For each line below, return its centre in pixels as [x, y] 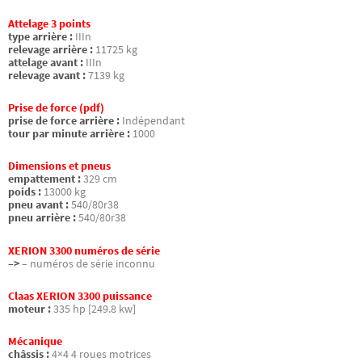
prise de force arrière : [64, 121]
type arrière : [40, 37]
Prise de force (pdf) [56, 108]
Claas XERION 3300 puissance [80, 296]
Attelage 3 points [49, 24]
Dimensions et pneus [59, 166]
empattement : [44, 179]
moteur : [29, 309]
